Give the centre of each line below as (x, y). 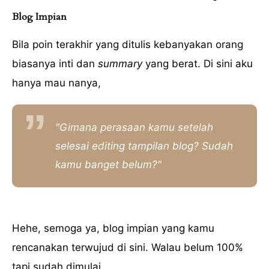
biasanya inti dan (55, 64)
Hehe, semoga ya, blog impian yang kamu (113, 228)
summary (120, 64)
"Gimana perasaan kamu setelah (134, 127)
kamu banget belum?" (108, 164)
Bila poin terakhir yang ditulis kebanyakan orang (128, 45)
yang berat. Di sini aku (198, 64)
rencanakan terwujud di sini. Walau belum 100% (128, 248)
